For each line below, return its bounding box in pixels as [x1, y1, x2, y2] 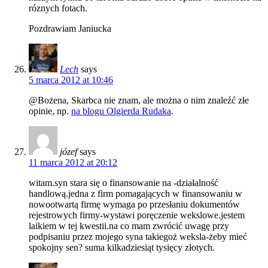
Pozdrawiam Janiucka [29, 23, 111, 33]
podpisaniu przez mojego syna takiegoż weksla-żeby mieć [29, 231, 247, 242]
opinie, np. [29, 105, 71, 116]
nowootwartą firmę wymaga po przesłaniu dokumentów [29, 199, 240, 209]
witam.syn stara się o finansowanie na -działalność [29, 177, 218, 188]
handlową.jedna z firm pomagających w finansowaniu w [29, 188, 242, 199]
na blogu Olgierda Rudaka [71, 105, 171, 116]
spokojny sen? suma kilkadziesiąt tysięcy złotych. [29, 242, 215, 252]
